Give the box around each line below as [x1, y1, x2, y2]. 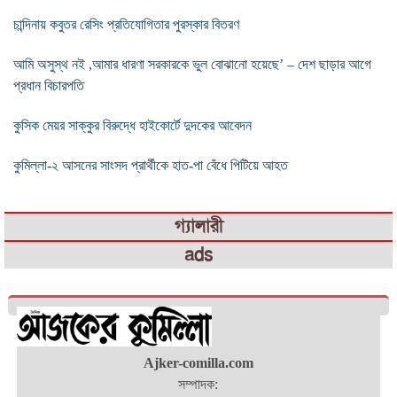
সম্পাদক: [178, 376, 219, 392]
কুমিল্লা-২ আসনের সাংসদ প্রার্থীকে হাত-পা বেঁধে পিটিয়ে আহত [13, 157, 288, 173]
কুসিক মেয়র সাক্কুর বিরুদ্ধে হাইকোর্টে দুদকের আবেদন [13, 117, 252, 133]
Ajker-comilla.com [143, 354, 253, 370]
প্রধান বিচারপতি [13, 77, 84, 93]
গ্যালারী [174, 214, 223, 237]
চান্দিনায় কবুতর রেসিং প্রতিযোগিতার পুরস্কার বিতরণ [13, 16, 239, 32]
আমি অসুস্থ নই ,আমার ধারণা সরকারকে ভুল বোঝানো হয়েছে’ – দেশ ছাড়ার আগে [13, 56, 371, 72]
